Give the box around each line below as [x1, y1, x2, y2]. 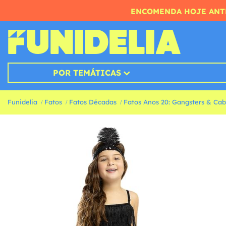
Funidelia [8, 98, 37, 106]
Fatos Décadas [69, 98, 117, 106]
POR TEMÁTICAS [52, 68, 121, 78]
